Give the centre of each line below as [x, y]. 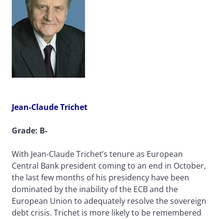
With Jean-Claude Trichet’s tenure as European [97, 154]
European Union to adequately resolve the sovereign [109, 201]
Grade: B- [30, 131]
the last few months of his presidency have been [100, 178]
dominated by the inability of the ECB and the [95, 189]
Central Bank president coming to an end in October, [109, 166]
